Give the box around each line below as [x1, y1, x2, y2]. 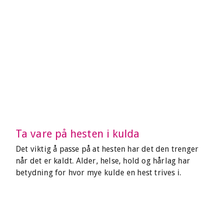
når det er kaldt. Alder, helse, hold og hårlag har [16, 156, 191, 165]
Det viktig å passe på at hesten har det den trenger [16, 144, 199, 154]
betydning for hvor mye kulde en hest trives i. [16, 168, 182, 177]
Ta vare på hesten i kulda [16, 128, 140, 140]
